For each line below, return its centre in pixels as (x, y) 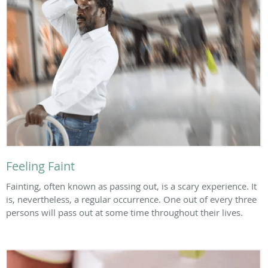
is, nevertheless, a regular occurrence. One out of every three (131, 199)
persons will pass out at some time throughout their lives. (124, 212)
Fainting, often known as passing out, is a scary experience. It (131, 186)
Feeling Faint (40, 166)
